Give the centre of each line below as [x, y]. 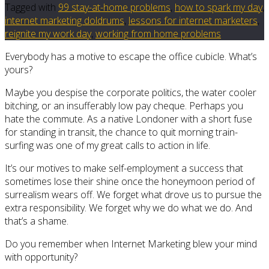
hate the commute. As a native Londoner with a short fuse [128, 119]
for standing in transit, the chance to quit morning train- [121, 132]
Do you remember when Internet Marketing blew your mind [131, 244]
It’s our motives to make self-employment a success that [124, 168]
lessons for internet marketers [193, 21]
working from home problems [158, 34]
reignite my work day [48, 34]
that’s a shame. [37, 221]
